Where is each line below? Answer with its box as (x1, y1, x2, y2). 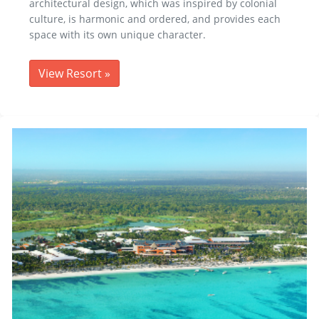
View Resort (38, 66, 105, 82)
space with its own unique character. (29, 28, 206, 42)
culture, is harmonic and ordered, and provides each (29, 12, 281, 26)
